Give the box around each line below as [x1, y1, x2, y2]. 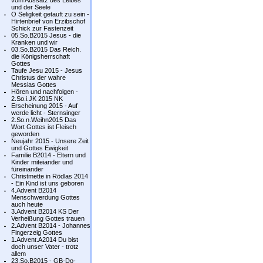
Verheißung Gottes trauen [11, 215, 85, 222]
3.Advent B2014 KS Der [11, 208, 79, 215]
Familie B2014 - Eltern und [11, 151, 86, 159]
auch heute [11, 201, 43, 208]
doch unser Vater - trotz [11, 243, 79, 250]
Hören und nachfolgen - [11, 88, 78, 95]
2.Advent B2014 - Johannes [11, 222, 90, 229]
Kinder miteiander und [11, 159, 73, 166]
